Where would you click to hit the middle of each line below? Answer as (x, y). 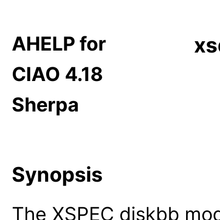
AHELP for (59, 44)
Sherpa (45, 105)
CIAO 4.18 (57, 74)
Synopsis (57, 174)
